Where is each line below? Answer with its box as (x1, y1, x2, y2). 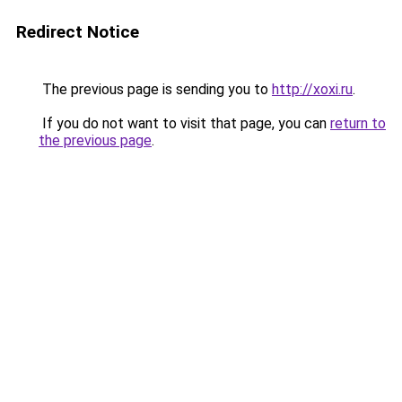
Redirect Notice (16, 22, 139, 42)
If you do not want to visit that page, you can (39, 115, 330, 132)
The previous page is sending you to (39, 81, 272, 98)
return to (330, 115, 386, 132)
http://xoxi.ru (272, 81, 353, 98)
